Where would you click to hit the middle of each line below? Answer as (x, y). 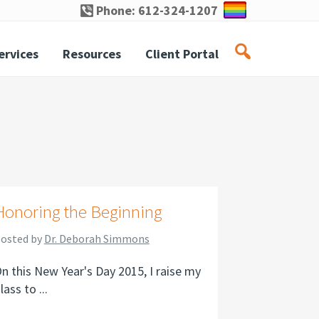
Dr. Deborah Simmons (96, 239)
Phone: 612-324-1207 (156, 10)
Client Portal (182, 54)
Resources (92, 54)
